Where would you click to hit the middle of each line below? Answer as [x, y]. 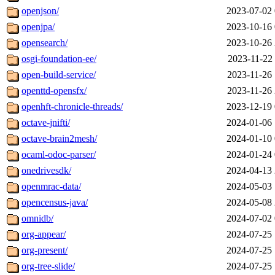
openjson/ [40, 11]
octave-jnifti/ [46, 123]
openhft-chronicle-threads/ [72, 107]
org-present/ [45, 250]
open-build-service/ [59, 75]
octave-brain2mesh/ [59, 139]
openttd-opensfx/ [54, 91]
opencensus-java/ [55, 203]
